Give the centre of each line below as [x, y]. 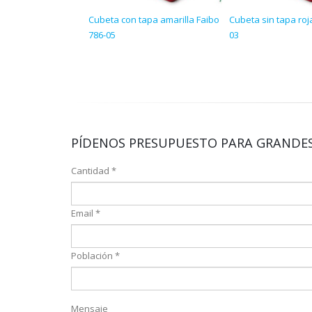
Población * [95, 256]
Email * [86, 213]
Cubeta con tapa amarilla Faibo [154, 19]
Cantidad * [94, 171]
